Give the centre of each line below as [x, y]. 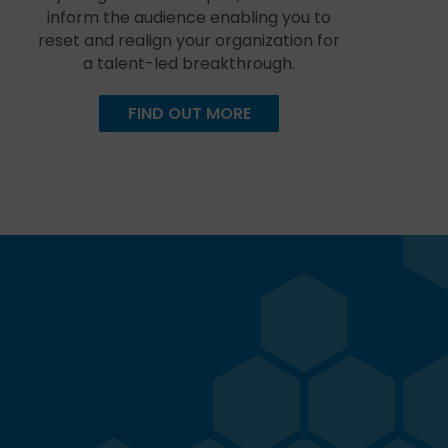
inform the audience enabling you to [189, 17]
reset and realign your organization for [189, 40]
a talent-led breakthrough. [189, 63]
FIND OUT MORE [189, 113]
